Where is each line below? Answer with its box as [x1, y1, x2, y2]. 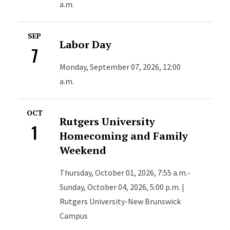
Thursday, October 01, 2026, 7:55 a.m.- [60, 167, 191, 178]
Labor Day [60, 37, 112, 51]
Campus [60, 210, 88, 221]
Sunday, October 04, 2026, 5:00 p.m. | [60, 182, 185, 192]
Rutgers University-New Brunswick [60, 196, 181, 206]
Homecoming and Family [60, 129, 188, 143]
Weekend [60, 143, 107, 157]
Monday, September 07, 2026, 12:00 [60, 62, 181, 72]
